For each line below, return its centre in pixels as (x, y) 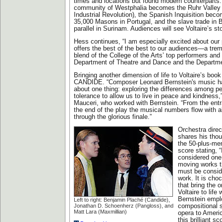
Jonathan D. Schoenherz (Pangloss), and (124, 206)
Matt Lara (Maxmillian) (100, 212)
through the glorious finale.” (113, 117)
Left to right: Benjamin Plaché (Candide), (122, 200)
